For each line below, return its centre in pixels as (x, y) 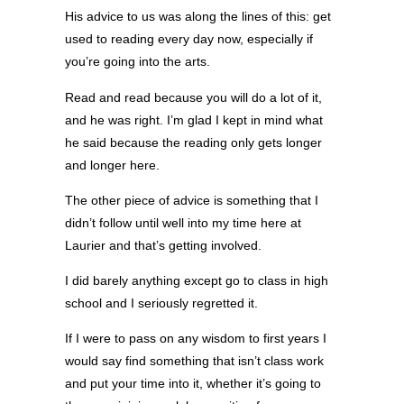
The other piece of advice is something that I (192, 200)
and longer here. (112, 165)
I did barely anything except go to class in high (197, 281)
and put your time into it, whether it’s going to (193, 384)
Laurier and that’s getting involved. (163, 245)
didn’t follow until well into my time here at (183, 222)
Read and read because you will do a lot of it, (193, 97)
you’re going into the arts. (138, 62)
